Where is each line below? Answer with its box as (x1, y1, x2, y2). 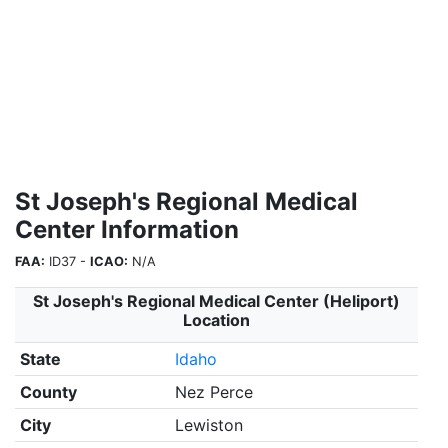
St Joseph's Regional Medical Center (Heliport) (33, 291, 400, 311)
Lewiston (174, 415, 243, 435)
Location (183, 310, 250, 330)
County (19, 382, 77, 402)
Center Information (15, 215, 239, 244)
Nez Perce (174, 382, 253, 402)
